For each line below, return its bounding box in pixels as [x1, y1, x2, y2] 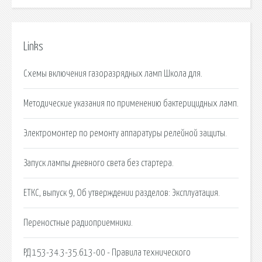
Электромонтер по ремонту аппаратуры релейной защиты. [23, 128, 227, 138]
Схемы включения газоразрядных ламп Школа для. [23, 68, 202, 78]
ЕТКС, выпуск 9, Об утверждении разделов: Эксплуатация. [23, 188, 220, 198]
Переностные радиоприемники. [23, 218, 133, 227]
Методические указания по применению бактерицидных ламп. [23, 98, 239, 108]
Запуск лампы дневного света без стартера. [23, 158, 174, 168]
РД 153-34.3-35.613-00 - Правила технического [23, 247, 191, 257]
